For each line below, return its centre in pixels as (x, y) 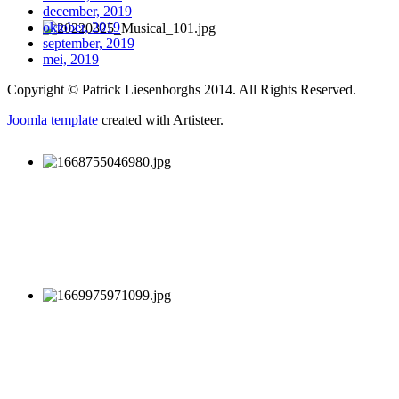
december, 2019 (87, 11)
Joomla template (53, 119)
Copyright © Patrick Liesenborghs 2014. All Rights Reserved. (182, 89)
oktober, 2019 (81, 27)
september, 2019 (89, 43)
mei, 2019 (71, 59)
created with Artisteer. (161, 119)
